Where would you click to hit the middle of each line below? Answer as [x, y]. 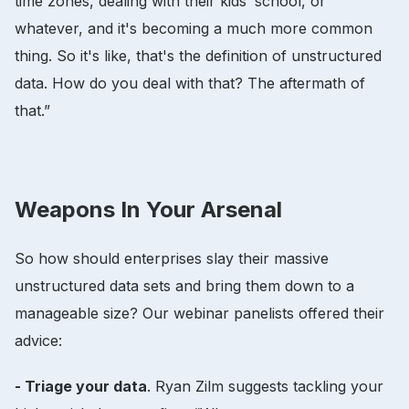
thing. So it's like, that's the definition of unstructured [198, 55]
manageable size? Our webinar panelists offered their [199, 313]
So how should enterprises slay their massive [172, 258]
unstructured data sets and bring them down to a [184, 285]
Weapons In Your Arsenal [148, 209]
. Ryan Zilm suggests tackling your [265, 386]
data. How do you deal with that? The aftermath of [190, 83]
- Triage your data [81, 386]
